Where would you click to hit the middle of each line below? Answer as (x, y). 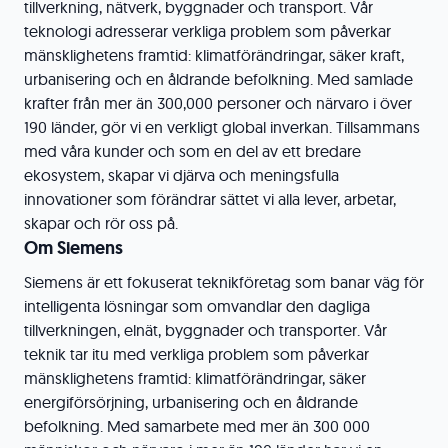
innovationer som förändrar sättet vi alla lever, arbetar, (210, 199)
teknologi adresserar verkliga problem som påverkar (207, 31)
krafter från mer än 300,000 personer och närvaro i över (218, 103)
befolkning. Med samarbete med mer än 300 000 (197, 426)
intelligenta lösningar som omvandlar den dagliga (197, 306)
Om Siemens (73, 248)
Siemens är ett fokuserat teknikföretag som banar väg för (224, 282)
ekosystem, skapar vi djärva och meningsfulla (181, 175)
